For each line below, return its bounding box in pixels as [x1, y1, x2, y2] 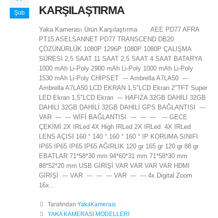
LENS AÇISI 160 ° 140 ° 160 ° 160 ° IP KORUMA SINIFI [39, 132, 198, 140]
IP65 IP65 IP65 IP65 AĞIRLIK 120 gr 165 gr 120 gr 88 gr [39, 142, 199, 150]
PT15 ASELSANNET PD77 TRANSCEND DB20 [39, 35, 174, 43]
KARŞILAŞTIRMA [39, 4, 125, 17]
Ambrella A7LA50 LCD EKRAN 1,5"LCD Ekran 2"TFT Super [39, 84, 207, 91]
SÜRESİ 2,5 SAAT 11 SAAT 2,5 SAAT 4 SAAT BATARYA [39, 54, 202, 62]
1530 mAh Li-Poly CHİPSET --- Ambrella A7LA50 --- [39, 74, 188, 82]
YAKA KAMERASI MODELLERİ [47, 210, 129, 217]
